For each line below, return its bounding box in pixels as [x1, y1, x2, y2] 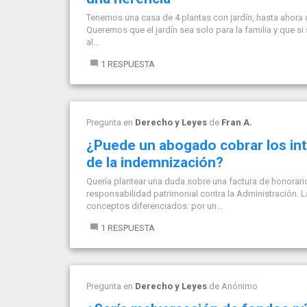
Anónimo [221, 281, 258, 291]
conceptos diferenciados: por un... [86, 201, 223, 211]
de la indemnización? [86, 154, 223, 171]
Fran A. [221, 117, 252, 127]
